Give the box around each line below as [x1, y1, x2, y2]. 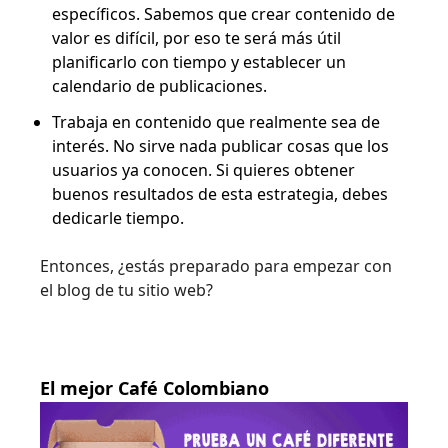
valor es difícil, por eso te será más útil [52, 27, 341, 50]
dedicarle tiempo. [52, 207, 184, 230]
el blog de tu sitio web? [40, 279, 213, 302]
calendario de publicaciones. [52, 75, 267, 98]
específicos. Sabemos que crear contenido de [52, 3, 395, 26]
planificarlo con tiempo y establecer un [52, 51, 346, 74]
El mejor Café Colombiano [40, 376, 269, 401]
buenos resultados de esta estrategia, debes [52, 183, 388, 206]
